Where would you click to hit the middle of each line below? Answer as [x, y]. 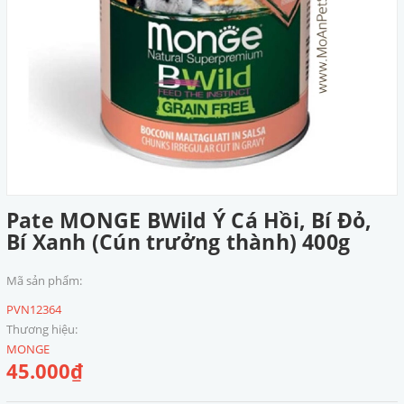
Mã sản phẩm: [44, 280]
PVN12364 [34, 309]
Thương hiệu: [42, 329]
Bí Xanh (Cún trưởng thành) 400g [179, 242]
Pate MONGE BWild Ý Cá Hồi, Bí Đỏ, [189, 220]
